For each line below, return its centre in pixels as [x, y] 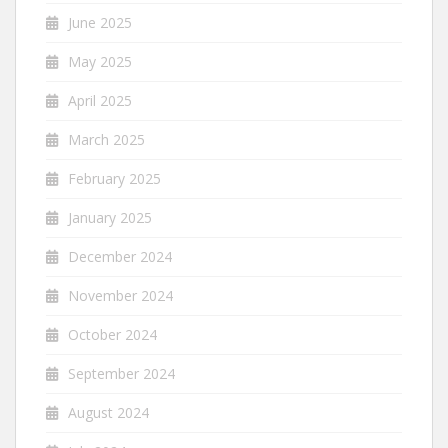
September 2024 [121, 373]
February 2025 [114, 178]
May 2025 [100, 61]
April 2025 [100, 100]
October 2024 [112, 334]
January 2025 [110, 217]
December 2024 [120, 256]
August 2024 [108, 412]
